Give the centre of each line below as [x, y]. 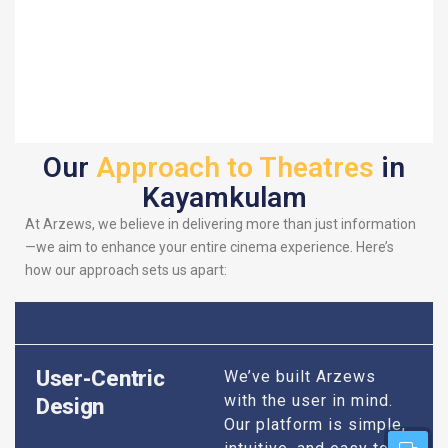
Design [70, 407]
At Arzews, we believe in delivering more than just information [220, 223]
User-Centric [100, 379]
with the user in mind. [308, 401]
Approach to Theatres [235, 167]
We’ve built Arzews [300, 377]
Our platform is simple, [315, 425]
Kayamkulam [224, 197]
